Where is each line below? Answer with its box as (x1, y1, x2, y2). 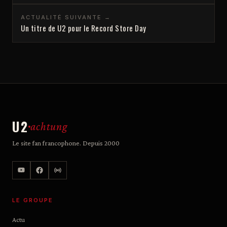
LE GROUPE (12, 197, 53, 204)
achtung (30, 120, 68, 133)
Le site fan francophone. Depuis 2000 (12, 139, 120, 147)
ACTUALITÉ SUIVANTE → (21, 14, 111, 21)
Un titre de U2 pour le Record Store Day (21, 22, 146, 33)
